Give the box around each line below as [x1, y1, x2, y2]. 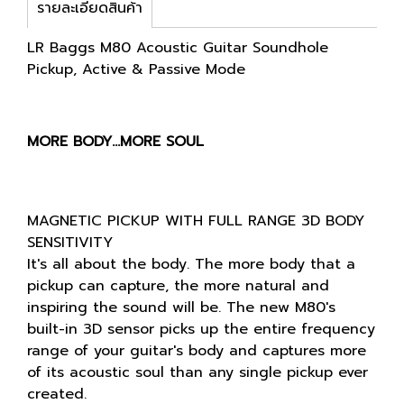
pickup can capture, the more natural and [27, 275, 329, 297]
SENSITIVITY [27, 232, 113, 253]
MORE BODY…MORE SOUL [27, 131, 204, 152]
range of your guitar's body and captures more [27, 340, 366, 362]
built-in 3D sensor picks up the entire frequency [27, 318, 375, 340]
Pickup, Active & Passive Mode [27, 59, 245, 80]
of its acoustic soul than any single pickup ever [27, 362, 368, 383]
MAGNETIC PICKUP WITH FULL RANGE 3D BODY [27, 210, 364, 232]
